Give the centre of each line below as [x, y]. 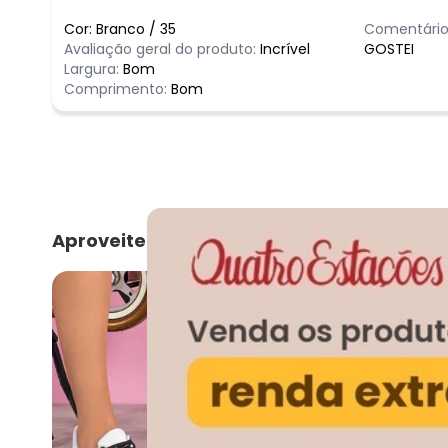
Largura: [93, 68]
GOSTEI [389, 48]
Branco [120, 28]
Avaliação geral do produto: [160, 48]
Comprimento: [117, 88]
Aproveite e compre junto [173, 240]
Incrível [285, 48]
